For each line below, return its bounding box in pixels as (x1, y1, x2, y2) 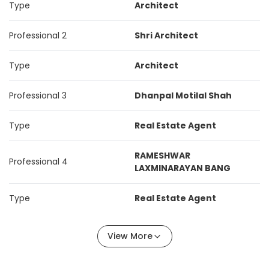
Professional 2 (9, 29, 67, 41)
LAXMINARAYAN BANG (134, 162, 231, 174)
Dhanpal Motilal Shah (134, 89, 232, 101)
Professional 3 (9, 89, 67, 101)
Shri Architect (134, 29, 198, 41)
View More (107, 230, 153, 242)
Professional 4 (9, 156, 68, 168)
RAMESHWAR (134, 150, 190, 162)
